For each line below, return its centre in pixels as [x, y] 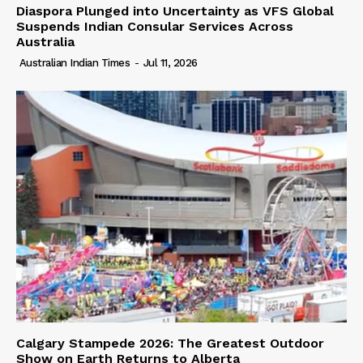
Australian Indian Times [74, 63]
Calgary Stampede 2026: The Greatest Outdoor [170, 343]
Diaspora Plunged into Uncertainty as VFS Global [175, 11]
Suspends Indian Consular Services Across [155, 27]
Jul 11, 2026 [170, 63]
